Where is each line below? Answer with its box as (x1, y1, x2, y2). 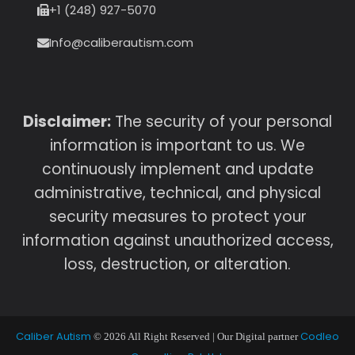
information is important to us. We (50, 135, 305, 157)
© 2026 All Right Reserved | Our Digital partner (91, 330, 300, 343)
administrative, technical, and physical (34, 182, 321, 204)
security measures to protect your (48, 206, 307, 228)
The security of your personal (111, 111, 332, 133)
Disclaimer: (23, 111, 111, 133)
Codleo (300, 329, 339, 345)
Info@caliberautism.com (49, 34, 193, 52)
